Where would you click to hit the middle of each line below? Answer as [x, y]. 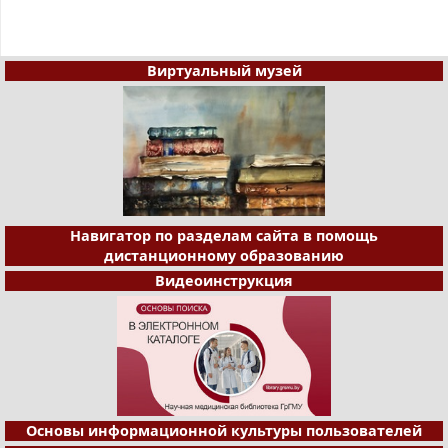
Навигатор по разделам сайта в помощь [224, 236]
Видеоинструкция [224, 281]
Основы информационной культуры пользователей [224, 431]
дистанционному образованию [224, 256]
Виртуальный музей [224, 71]
